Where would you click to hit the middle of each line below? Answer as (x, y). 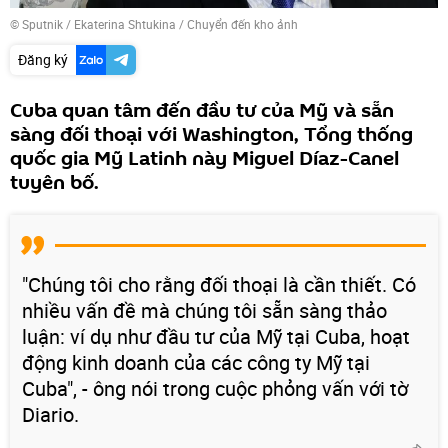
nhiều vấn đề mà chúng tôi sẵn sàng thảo (204, 310)
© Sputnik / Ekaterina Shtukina (93, 23)
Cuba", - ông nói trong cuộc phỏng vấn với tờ (215, 388)
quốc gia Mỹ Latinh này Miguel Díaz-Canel (204, 158)
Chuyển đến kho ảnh (242, 23)
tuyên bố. (54, 182)
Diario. (50, 414)
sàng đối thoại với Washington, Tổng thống (211, 134)
